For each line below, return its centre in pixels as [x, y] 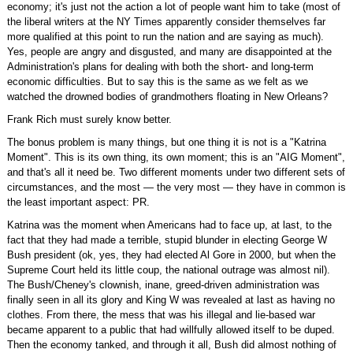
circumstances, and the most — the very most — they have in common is [176, 187]
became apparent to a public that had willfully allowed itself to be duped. [171, 330]
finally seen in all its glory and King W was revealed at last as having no [171, 300]
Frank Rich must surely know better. [89, 119]
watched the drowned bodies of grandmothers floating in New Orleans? [167, 97]
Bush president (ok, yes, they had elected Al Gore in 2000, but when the [171, 255]
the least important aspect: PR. [78, 202]
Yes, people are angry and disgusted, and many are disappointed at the [169, 52]
